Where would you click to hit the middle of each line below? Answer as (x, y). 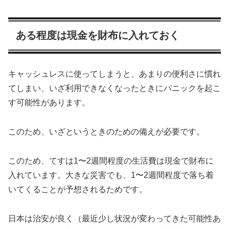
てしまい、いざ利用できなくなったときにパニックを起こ (114, 88)
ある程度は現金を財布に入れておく (98, 36)
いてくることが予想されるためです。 (78, 190)
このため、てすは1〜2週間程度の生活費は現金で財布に (111, 161)
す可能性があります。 (49, 103)
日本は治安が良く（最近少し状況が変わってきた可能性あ (114, 218)
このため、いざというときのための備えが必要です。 (106, 132)
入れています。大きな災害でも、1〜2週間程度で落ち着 (111, 175)
